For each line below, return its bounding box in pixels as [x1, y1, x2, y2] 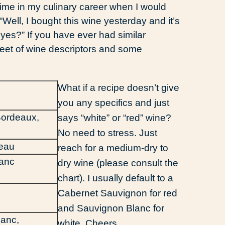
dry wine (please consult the [58, 157, 178, 168]
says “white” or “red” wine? [58, 112, 171, 123]
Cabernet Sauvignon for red [58, 187, 177, 198]
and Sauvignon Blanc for [58, 202, 164, 213]
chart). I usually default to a [58, 172, 173, 183]
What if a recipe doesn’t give [58, 82, 179, 93]
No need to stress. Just [58, 127, 157, 138]
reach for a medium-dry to [58, 142, 168, 153]
